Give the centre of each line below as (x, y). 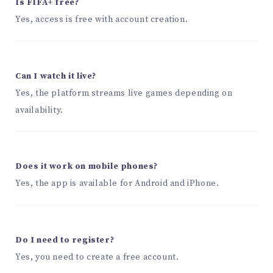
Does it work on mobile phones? (87, 167)
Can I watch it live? (56, 76)
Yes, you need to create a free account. (97, 257)
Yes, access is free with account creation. (102, 19)
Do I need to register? (65, 240)
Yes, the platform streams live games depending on (124, 93)
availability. (39, 110)
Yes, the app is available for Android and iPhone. (117, 184)
